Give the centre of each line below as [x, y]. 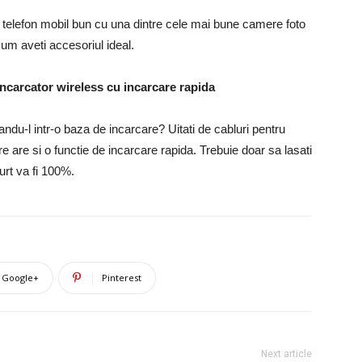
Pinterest [122, 278]
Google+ [20, 278]
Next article [286, 354]
